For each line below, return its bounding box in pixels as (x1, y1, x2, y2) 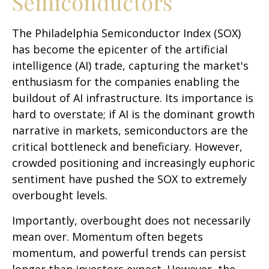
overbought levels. (12, 188, 107, 203)
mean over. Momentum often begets (12, 229, 203, 244)
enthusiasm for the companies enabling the (12, 74, 240, 89)
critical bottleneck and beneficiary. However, (12, 139, 243, 154)
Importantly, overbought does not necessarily (12, 213, 250, 228)
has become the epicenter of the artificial (12, 42, 228, 57)
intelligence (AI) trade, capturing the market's (12, 58, 249, 73)
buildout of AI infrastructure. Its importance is (12, 91, 253, 106)
